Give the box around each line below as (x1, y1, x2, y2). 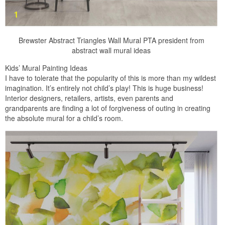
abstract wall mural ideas (72, 45, 151, 55)
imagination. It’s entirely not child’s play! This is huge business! (5, 82, 203, 93)
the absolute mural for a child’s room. (5, 113, 123, 123)
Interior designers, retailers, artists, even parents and (5, 92, 173, 103)
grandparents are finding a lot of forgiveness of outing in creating (5, 102, 210, 113)
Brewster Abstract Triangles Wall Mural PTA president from (18, 35, 204, 45)
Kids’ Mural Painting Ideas (5, 62, 87, 73)
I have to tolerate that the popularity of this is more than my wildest (5, 72, 216, 83)
